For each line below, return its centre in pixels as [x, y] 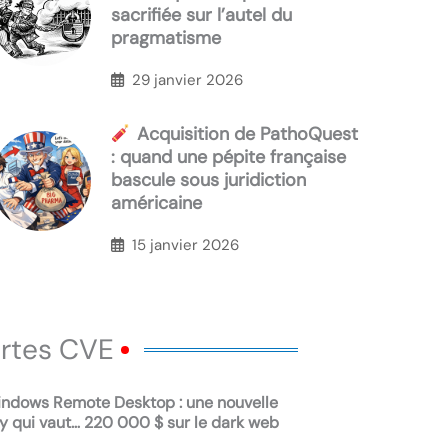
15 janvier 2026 [185, 244]
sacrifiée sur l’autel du [201, 15]
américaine [156, 203]
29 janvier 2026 [187, 79]
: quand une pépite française [228, 157]
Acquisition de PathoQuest [244, 134]
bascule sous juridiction [208, 180]
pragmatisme [166, 38]
